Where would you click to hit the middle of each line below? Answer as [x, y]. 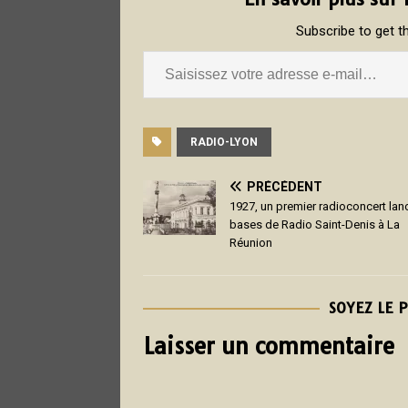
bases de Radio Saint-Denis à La [315, 224]
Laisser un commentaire [269, 346]
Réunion [251, 242]
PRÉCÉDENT [285, 186]
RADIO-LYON [224, 142]
